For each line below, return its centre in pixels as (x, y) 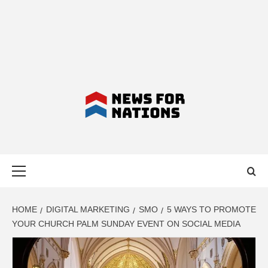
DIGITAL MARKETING (88, 209)
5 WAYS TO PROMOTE (211, 209)
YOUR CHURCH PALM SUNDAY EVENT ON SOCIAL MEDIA (126, 224)
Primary (65, 161)
